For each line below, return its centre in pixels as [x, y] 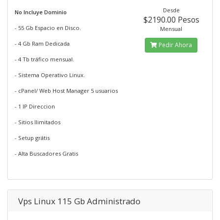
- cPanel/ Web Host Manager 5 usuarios [66, 91]
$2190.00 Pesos [171, 20]
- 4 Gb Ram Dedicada [42, 43]
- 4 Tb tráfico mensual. [44, 59]
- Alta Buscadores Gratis [46, 153]
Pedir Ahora [175, 45]
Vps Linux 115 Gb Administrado [79, 201]
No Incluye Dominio [41, 12]
